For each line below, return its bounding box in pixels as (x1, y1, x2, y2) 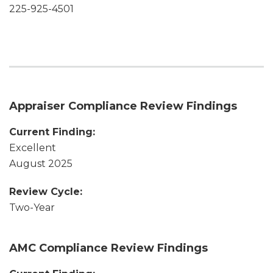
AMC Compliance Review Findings (9, 241, 208, 255)
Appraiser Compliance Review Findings (9, 99, 237, 113)
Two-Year (9, 201, 55, 213)
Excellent (9, 141, 56, 154)
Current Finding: (9, 126, 95, 138)
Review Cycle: (9, 185, 82, 197)
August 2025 (9, 157, 73, 169)
